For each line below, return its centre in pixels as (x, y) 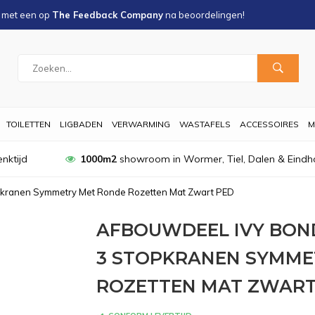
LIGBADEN (81, 124)
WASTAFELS (205, 124)
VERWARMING (141, 124)
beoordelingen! (212, 15)
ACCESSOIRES (269, 124)
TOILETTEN (28, 124)
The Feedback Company (108, 15)
